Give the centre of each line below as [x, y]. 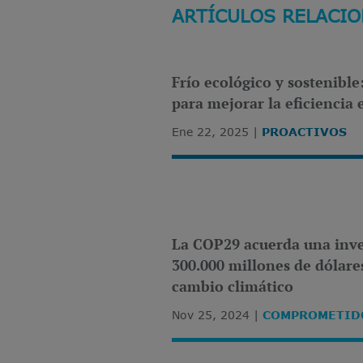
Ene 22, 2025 [210, 132]
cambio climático [233, 286]
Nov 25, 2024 [211, 315]
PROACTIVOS [304, 132]
